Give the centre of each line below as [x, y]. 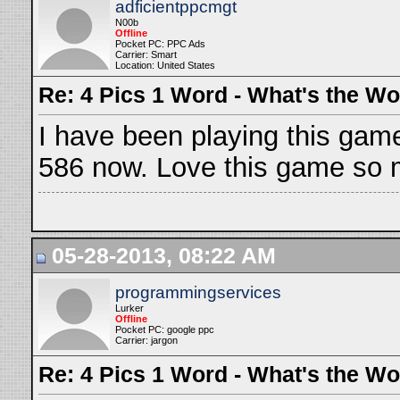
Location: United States [165, 65]
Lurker [129, 308]
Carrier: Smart [146, 54]
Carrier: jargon [146, 340]
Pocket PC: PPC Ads [160, 44]
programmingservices [198, 292]
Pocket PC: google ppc [165, 329]
